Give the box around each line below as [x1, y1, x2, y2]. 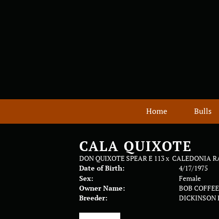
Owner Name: [79, 183, 125, 193]
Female [179, 174, 201, 183]
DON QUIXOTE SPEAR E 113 [79, 153, 164, 163]
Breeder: [79, 193, 108, 202]
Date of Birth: [79, 163, 125, 173]
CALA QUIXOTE [79, 137, 192, 155]
